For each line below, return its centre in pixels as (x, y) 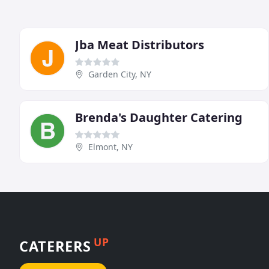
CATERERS (55, 246)
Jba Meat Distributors (140, 45)
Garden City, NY (120, 74)
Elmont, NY (110, 147)
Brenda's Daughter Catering (159, 118)
